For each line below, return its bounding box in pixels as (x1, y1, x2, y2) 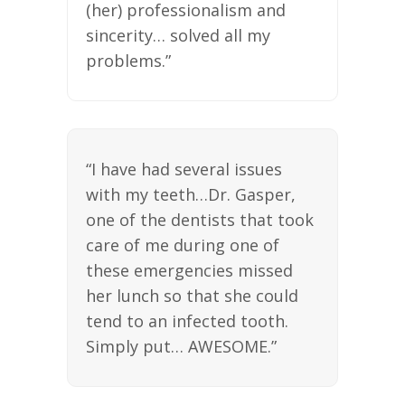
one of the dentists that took (86, 208, 314, 231)
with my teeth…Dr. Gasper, (86, 183, 296, 205)
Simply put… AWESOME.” (86, 334, 277, 357)
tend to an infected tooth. (86, 309, 288, 332)
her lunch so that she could (86, 284, 298, 306)
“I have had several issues (86, 157, 282, 180)
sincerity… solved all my (86, 24, 270, 46)
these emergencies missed (86, 259, 293, 281)
